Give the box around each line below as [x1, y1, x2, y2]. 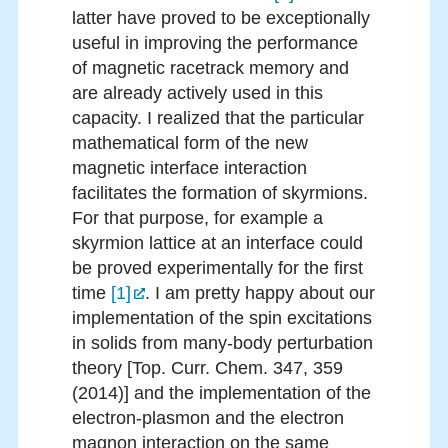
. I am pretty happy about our [145, 283, 375, 304]
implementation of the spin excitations [72, 308, 372, 329]
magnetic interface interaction [72, 158, 307, 179]
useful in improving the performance [72, 33, 358, 54]
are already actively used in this [72, 83, 323, 104]
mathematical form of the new [72, 133, 308, 154]
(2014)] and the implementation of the [72, 383, 371, 404]
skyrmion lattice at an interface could [72, 233, 363, 254]
